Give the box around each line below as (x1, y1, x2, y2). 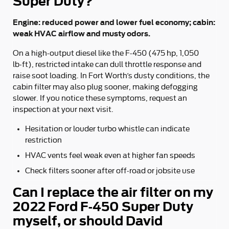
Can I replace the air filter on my (13, 185, 213, 200)
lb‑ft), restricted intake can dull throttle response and (13, 60, 201, 68)
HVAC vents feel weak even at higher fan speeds (25, 151, 195, 159)
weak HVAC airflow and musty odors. (13, 29, 150, 38)
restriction (25, 136, 62, 144)
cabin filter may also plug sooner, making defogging (13, 83, 198, 91)
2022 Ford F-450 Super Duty (13, 199, 193, 214)
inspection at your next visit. (13, 105, 113, 113)
